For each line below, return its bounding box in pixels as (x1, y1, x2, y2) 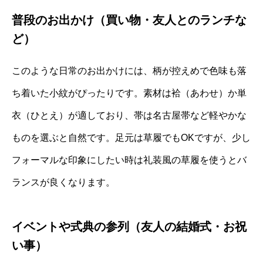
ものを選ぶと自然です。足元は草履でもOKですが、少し (12, 133, 251, 143)
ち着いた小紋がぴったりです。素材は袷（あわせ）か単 (12, 88, 247, 99)
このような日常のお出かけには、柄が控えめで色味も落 (12, 66, 247, 76)
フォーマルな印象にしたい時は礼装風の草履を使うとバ (12, 155, 247, 166)
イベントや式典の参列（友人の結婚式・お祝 (12, 220, 247, 234)
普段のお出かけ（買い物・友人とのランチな (12, 14, 247, 27)
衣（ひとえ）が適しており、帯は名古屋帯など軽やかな (12, 110, 247, 121)
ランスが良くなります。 (12, 177, 115, 188)
